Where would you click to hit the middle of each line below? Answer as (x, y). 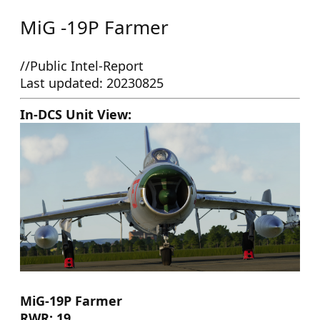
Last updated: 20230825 (92, 83)
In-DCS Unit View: (76, 114)
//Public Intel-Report (82, 66)
